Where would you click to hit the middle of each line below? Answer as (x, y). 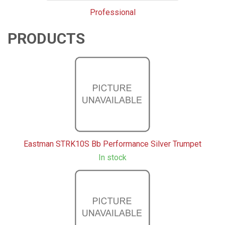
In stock (113, 157)
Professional (113, 12)
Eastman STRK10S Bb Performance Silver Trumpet (113, 144)
